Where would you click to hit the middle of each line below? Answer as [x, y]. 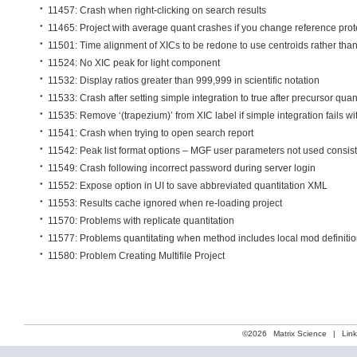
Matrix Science [300, 333]
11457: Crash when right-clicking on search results [157, 10]
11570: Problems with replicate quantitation [141, 221]
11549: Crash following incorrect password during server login [182, 168]
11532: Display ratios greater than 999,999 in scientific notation [184, 80]
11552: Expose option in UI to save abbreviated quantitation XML [188, 186]
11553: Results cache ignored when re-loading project [165, 203]
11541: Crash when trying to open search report [151, 133]
